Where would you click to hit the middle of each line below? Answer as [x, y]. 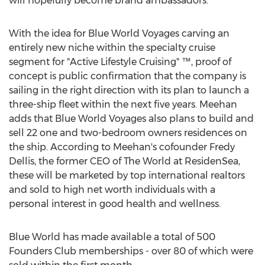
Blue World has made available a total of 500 [112, 237]
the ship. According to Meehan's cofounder [109, 147]
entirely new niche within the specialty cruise [112, 48]
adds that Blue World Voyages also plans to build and [131, 119]
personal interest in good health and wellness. [115, 204]
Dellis [22, 161]
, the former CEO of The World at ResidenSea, [137, 161]
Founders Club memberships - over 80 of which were [131, 251]
